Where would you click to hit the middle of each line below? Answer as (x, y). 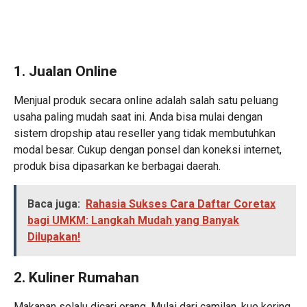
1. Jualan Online (65, 71)
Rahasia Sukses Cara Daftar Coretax (181, 204)
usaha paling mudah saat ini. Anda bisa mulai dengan (138, 116)
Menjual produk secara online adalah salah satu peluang (146, 100)
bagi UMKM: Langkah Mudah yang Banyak (133, 220)
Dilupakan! (54, 236)
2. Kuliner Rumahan (76, 277)
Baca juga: (54, 204)
